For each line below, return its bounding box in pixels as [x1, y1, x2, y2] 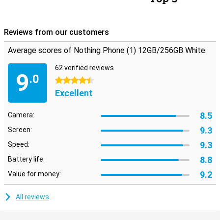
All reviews [16, 193, 49, 201]
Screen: [8, 126, 32, 134]
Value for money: [8, 170, 61, 178]
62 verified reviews [55, 64, 114, 72]
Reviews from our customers [4, 27, 109, 37]
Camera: [8, 111, 34, 119]
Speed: [8, 140, 29, 148]
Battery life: [8, 155, 45, 163]
